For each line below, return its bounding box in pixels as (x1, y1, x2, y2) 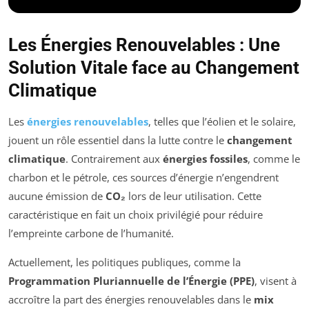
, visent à (255, 273, 297, 288)
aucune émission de (8, 188, 106, 203)
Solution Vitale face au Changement (8, 57, 299, 78)
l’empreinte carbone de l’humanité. (8, 226, 174, 240)
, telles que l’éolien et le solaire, (148, 114, 296, 128)
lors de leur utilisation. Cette (126, 188, 261, 203)
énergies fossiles (163, 151, 248, 166)
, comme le (248, 151, 300, 166)
